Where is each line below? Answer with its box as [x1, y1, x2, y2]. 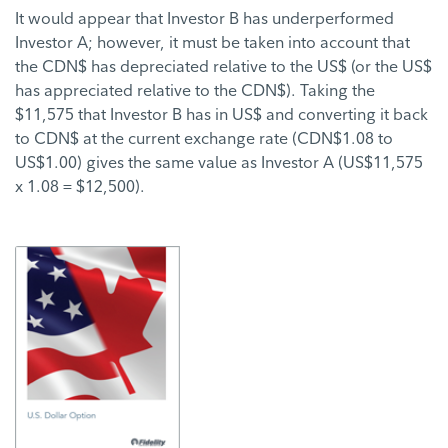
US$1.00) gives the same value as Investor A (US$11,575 [15, 152, 423, 173]
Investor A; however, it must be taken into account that [15, 32, 410, 53]
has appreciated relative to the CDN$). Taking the [15, 80, 375, 101]
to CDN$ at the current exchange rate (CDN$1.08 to [15, 128, 393, 149]
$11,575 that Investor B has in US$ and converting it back [15, 104, 428, 125]
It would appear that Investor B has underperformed [15, 8, 394, 29]
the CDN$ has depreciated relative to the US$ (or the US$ [15, 56, 432, 77]
